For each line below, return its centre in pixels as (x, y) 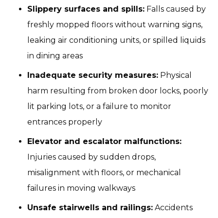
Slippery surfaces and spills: (86, 9)
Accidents (173, 208)
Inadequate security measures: (93, 75)
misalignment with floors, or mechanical (104, 173)
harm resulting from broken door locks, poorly (118, 91)
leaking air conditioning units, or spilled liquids (116, 40)
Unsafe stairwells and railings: (90, 208)
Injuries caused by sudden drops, (91, 157)
